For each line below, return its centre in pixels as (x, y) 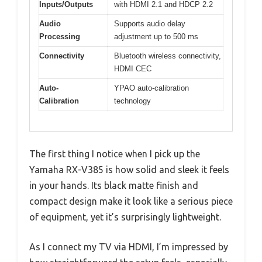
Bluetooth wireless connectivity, (168, 56)
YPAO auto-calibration (151, 88)
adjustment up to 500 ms (156, 36)
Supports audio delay (150, 23)
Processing (60, 36)
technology (132, 101)
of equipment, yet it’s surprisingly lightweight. (125, 217)
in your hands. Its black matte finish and (114, 186)
